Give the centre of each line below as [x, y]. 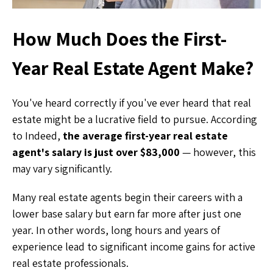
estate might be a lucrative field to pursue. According [135, 119]
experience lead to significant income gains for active [134, 246]
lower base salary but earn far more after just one [127, 213]
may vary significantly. [62, 168]
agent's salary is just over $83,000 [96, 152]
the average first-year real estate [145, 135]
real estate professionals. [70, 263]
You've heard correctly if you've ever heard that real [132, 102]
